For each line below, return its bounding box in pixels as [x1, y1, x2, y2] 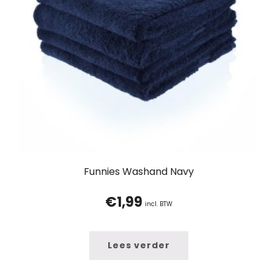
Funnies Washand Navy [83, 164, 194, 179]
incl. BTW [144, 199, 172, 209]
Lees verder [107, 239, 170, 251]
